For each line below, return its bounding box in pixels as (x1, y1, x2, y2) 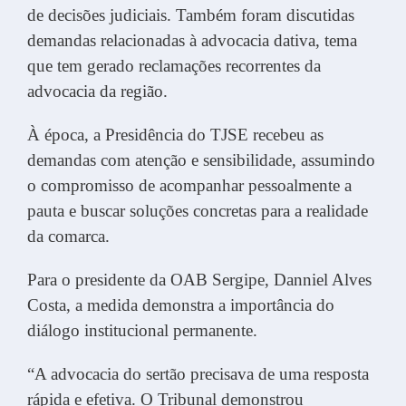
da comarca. (27, 226, 110, 246)
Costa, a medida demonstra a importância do (27, 295, 334, 314)
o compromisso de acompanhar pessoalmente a (27, 175, 352, 195)
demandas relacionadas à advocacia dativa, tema (27, 30, 357, 50)
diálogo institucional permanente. (27, 320, 257, 340)
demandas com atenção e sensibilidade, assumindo (27, 150, 375, 169)
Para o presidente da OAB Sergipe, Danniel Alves (27, 269, 372, 289)
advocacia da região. (27, 81, 168, 101)
